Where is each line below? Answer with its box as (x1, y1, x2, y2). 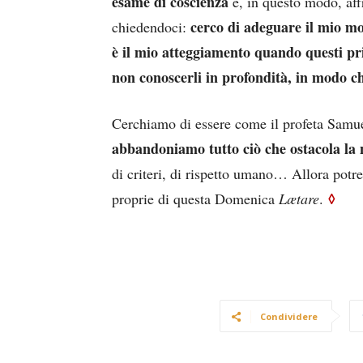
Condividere (260, 310, 318, 323)
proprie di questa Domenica (112, 189, 279, 209)
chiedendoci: (112, 17, 190, 37)
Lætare (279, 189, 319, 209)
